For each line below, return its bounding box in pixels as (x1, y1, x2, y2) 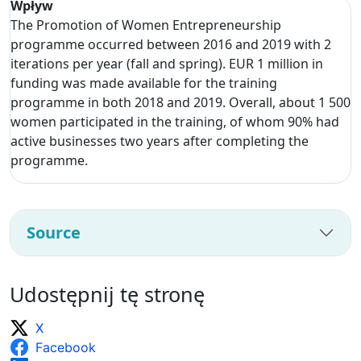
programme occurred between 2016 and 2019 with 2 (10, 35, 331, 53)
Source (27, 221, 81, 243)
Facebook (35, 338, 96, 355)
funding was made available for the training (10, 73, 277, 92)
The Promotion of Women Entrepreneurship (10, 15, 281, 34)
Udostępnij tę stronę (10, 280, 205, 308)
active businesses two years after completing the (10, 131, 309, 150)
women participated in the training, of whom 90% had (10, 112, 339, 131)
